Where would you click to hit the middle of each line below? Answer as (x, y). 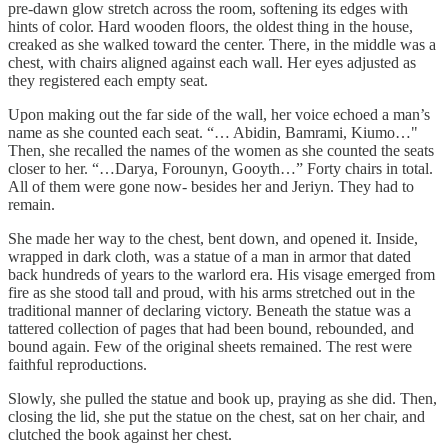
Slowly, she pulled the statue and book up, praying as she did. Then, (222, 399)
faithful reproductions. (77, 365)
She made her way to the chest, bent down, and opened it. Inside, (213, 239)
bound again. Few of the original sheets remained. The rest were (210, 347)
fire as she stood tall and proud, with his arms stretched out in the (211, 293)
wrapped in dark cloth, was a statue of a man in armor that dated (209, 257)
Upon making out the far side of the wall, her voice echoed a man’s (219, 115)
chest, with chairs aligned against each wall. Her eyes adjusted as (212, 63)
